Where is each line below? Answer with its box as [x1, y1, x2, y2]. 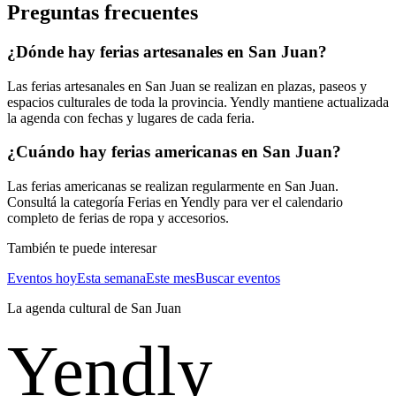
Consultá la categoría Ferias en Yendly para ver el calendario [7, 278, 343, 293]
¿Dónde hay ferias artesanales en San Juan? [7, 125, 327, 144]
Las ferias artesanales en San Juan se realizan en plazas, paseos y [7, 161, 367, 177]
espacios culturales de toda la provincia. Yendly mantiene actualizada [7, 177, 389, 193]
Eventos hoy [7, 354, 77, 369]
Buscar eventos [195, 354, 280, 369]
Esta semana [77, 354, 146, 369]
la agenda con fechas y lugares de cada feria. [7, 193, 255, 209]
